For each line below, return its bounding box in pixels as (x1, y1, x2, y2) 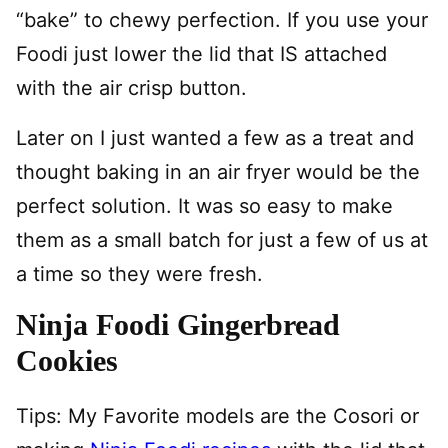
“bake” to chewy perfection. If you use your (16, 8, 428, 32)
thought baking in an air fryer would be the (16, 160, 420, 184)
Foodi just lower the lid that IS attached (16, 42, 387, 66)
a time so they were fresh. (16, 262, 263, 286)
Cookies (16, 344, 118, 377)
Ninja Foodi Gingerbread (16, 308, 340, 341)
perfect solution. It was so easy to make (16, 194, 393, 218)
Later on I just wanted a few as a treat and (16, 126, 414, 150)
